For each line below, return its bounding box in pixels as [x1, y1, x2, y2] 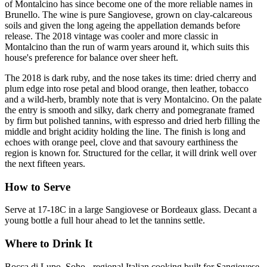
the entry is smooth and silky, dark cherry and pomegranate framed [5, 105, 254, 116]
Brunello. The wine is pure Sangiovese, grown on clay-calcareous [5, 10, 252, 20]
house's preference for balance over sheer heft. [5, 52, 178, 63]
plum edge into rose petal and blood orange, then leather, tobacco [5, 83, 249, 94]
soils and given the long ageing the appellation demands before [5, 20, 240, 31]
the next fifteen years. [5, 159, 85, 169]
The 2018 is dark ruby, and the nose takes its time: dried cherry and [5, 73, 256, 83]
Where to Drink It [5, 237, 92, 250]
